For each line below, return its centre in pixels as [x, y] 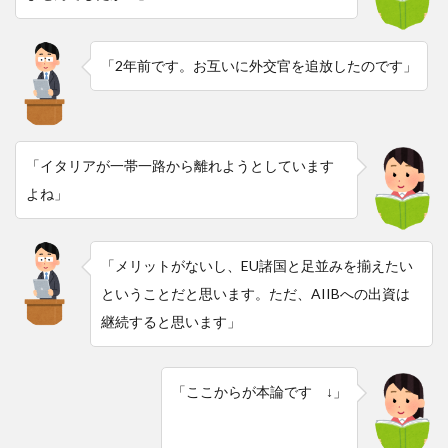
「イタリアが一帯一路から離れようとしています [180, 165]
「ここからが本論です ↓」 [259, 391]
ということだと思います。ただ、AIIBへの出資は [255, 293]
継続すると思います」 [171, 321]
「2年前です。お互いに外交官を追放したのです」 [259, 65]
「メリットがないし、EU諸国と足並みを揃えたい [257, 265]
